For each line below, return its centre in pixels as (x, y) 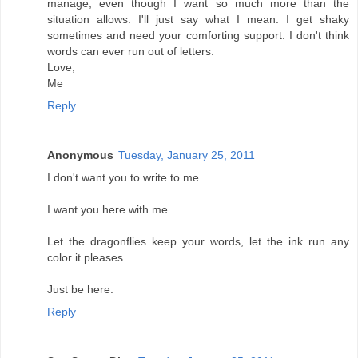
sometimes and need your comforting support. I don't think (198, 36)
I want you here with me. (109, 210)
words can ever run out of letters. (131, 52)
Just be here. (80, 290)
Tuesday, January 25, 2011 (187, 155)
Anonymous (80, 155)
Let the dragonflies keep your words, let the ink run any (198, 242)
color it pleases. (87, 258)
